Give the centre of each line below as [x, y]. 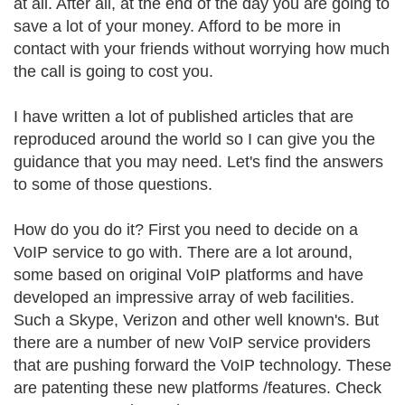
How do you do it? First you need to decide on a [186, 230]
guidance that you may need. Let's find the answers [198, 162]
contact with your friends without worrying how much [202, 49]
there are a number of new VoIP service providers [192, 343]
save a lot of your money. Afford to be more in [177, 26]
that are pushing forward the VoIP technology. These [202, 365]
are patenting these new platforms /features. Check [198, 388]
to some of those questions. [113, 184]
